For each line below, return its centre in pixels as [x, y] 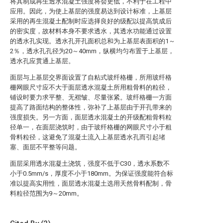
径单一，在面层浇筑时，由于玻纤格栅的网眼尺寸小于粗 [91, 127]
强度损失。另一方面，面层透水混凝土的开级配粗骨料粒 [91, 117]
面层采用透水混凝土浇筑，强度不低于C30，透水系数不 [90, 164]
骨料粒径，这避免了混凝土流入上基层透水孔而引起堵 [88, 137]
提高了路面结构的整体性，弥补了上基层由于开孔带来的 [91, 107]
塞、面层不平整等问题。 [46, 147]
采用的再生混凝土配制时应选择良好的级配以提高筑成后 [91, 21]
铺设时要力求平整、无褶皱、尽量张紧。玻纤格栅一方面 [91, 97]
